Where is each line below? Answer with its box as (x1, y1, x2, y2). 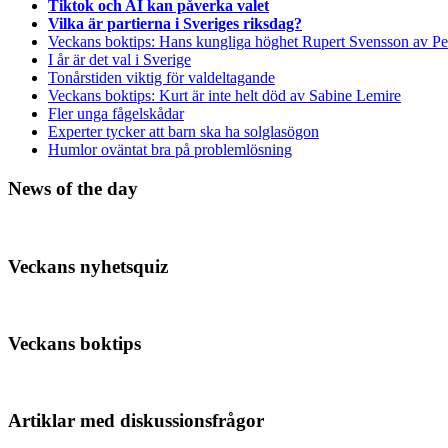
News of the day (8, 178, 138, 200)
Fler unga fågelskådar (48, 105, 184, 123)
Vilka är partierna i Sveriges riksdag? (48, 15, 302, 33)
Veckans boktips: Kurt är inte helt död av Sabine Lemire (48, 87, 401, 105)
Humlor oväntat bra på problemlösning (48, 141, 292, 159)
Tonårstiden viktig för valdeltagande (48, 69, 275, 87)
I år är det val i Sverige (48, 51, 191, 69)
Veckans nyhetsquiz (8, 255, 168, 277)
